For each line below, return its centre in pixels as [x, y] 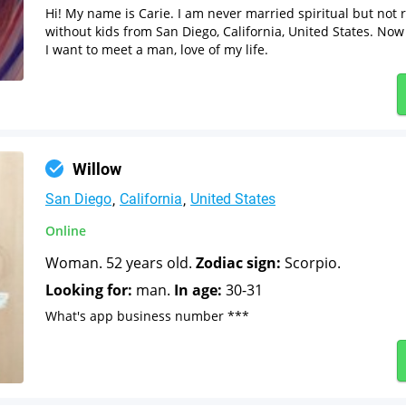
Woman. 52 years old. [121, 262]
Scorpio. [311, 262]
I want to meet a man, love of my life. [157, 49]
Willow [97, 169]
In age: [198, 290]
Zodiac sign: [238, 262]
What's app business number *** [147, 315]
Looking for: [89, 290]
